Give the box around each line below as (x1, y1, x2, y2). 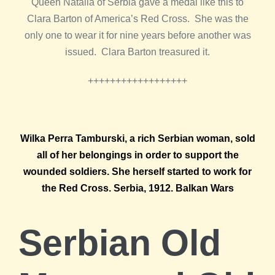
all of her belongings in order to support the (36, 150, 239, 161)
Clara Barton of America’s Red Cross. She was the (26, 14, 249, 25)
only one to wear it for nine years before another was (24, 30, 251, 41)
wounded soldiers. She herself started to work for (23, 166, 252, 177)
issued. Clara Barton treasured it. (65, 47, 210, 58)
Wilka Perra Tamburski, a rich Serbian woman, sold (20, 133, 255, 144)
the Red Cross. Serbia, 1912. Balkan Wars (41, 183, 234, 194)
